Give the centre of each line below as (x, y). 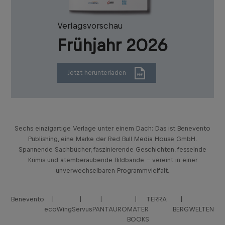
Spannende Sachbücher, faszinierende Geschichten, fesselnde (113, 150)
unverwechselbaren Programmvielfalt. (113, 171)
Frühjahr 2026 (113, 45)
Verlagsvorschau (90, 26)
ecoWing (58, 209)
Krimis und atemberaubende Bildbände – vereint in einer (113, 160)
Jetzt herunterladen (97, 73)
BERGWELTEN (193, 209)
